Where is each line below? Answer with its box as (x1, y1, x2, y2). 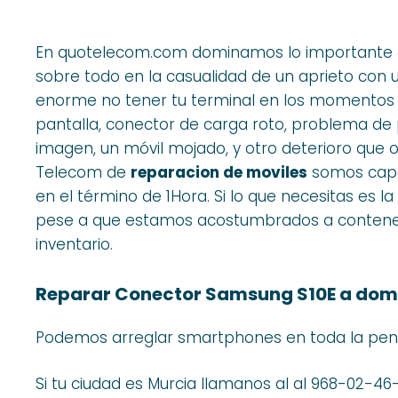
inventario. (36, 234, 113, 256)
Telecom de (36, 162, 131, 184)
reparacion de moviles (131, 162, 307, 184)
